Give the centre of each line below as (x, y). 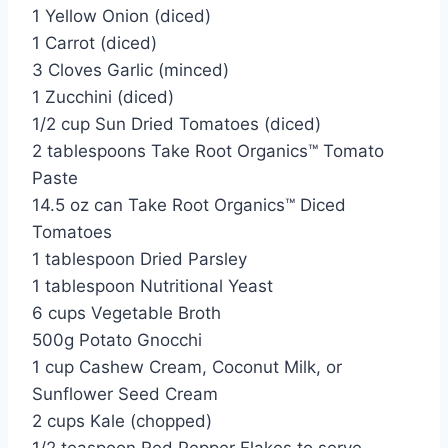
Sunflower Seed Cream (125, 394)
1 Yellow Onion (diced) (121, 16)
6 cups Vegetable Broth (126, 313)
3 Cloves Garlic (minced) (130, 70)
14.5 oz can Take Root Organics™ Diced (189, 205)
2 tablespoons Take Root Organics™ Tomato (208, 151)
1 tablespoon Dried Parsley (139, 259)
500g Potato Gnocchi (117, 340)
